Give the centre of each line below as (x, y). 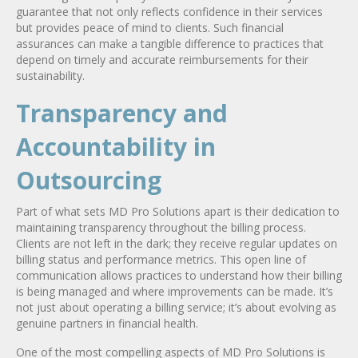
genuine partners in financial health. (107, 323)
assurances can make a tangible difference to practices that (170, 43)
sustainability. (50, 75)
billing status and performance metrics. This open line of (161, 259)
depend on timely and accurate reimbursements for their (162, 59)
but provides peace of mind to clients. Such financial (150, 27)
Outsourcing (89, 180)
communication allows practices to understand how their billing (179, 275)
